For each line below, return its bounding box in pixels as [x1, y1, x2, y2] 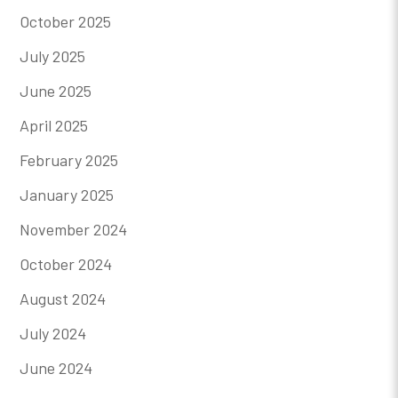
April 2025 [20, 115, 89, 135]
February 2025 [20, 149, 119, 170]
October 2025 [20, 11, 112, 31]
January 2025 [20, 184, 115, 204]
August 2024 [20, 288, 107, 308]
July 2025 [20, 45, 86, 66]
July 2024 [20, 322, 87, 343]
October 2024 [20, 253, 113, 274]
